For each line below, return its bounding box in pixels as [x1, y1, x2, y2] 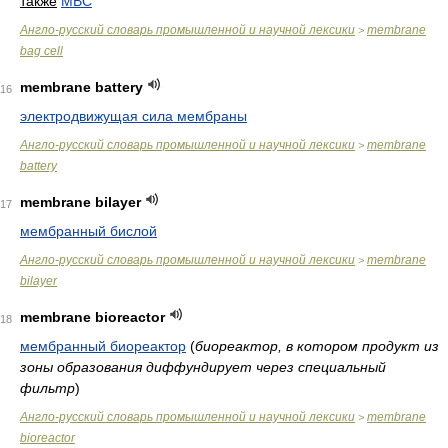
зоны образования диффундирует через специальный [20, 359, 386, 375]
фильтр [20, 380, 75, 396]
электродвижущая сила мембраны [20, 108, 247, 124]
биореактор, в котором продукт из [195, 338, 439, 354]
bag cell [20, 44, 63, 58]
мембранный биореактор [20, 338, 186, 354]
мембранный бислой [20, 223, 157, 239]
